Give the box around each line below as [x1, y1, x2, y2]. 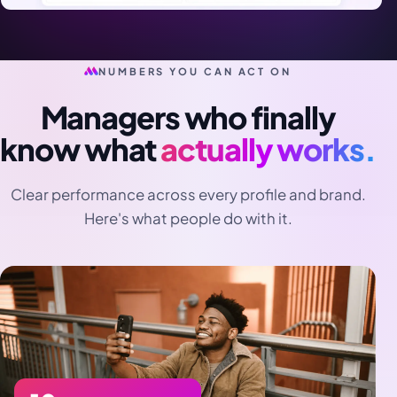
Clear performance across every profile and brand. [10, 185, 366, 205]
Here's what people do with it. [83, 209, 292, 229]
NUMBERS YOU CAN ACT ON [97, 64, 292, 77]
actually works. [160, 129, 376, 169]
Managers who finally [40, 97, 336, 137]
